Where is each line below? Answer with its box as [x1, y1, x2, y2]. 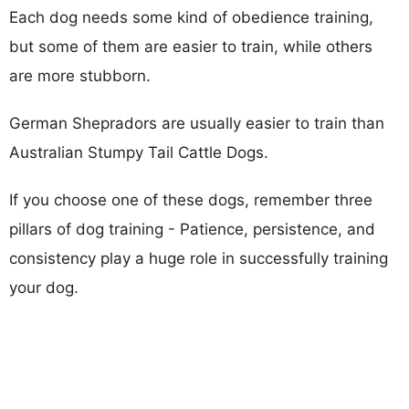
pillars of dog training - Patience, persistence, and [9, 219, 375, 238]
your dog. [9, 278, 79, 297]
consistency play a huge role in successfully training [9, 248, 388, 267]
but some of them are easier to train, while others [9, 37, 372, 56]
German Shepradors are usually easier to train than [9, 113, 384, 132]
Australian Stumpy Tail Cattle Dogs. [9, 142, 268, 162]
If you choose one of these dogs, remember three [9, 190, 372, 209]
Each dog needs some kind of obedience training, [9, 7, 373, 26]
